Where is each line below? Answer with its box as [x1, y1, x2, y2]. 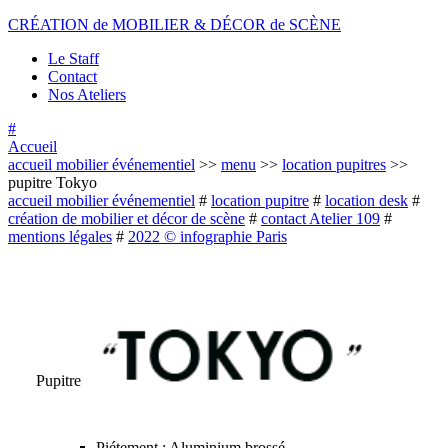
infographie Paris [176, 228, 287, 245]
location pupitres [282, 156, 386, 173]
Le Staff [48, 50, 99, 67]
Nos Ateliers [48, 86, 126, 103]
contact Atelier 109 [261, 210, 380, 227]
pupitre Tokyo [8, 174, 97, 191]
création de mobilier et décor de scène [8, 210, 245, 227]
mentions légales [8, 228, 112, 245]
